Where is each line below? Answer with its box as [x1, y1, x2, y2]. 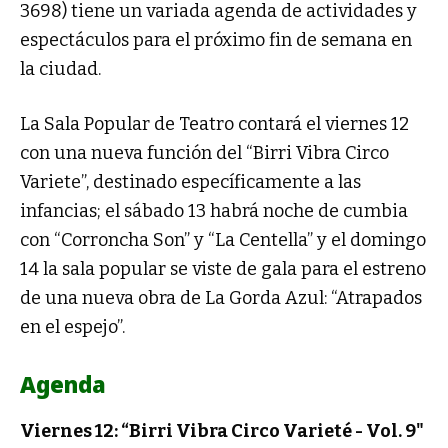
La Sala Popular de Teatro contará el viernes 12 [20, 112, 409, 135]
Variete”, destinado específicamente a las [20, 170, 361, 193]
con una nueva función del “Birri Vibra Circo [20, 141, 389, 164]
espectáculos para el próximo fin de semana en [20, 28, 412, 51]
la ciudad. [20, 57, 101, 80]
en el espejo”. [20, 315, 125, 338]
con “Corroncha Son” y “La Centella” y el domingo [20, 228, 426, 251]
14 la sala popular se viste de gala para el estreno [20, 257, 426, 280]
